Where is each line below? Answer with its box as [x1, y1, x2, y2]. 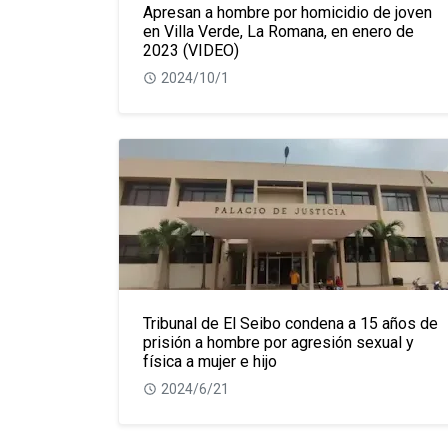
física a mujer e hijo [143, 351, 277, 371]
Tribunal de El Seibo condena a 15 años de [143, 313, 438, 333]
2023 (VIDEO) [143, 41, 239, 60]
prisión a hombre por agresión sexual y [143, 332, 414, 352]
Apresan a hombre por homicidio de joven [143, 3, 432, 22]
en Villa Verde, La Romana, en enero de [143, 22, 414, 41]
